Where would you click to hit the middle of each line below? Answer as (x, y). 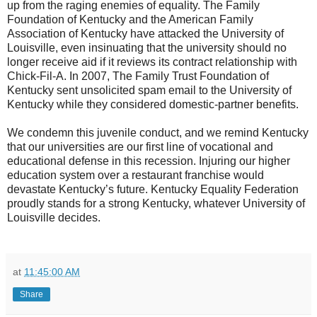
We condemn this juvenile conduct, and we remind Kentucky (158, 133)
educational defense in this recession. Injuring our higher (149, 161)
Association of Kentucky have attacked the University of (145, 34)
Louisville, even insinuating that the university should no (147, 48)
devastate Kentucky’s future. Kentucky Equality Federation (153, 190)
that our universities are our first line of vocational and (140, 147)
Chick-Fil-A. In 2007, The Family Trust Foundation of (138, 76)
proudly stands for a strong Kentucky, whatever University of (156, 204)
